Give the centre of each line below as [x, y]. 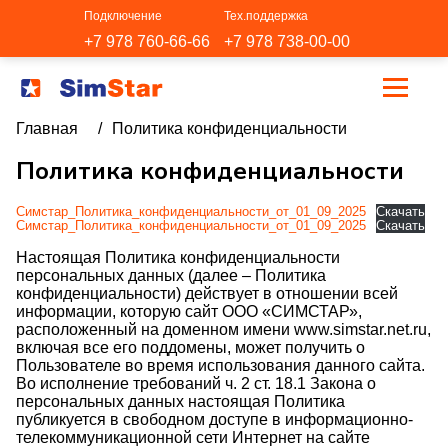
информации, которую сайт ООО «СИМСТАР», [189, 311]
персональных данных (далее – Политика [171, 275]
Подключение [123, 15]
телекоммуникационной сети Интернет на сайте [193, 437]
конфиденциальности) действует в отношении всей [207, 293]
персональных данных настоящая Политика [180, 401]
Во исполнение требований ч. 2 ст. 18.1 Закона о [196, 383]
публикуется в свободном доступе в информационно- [214, 419]
